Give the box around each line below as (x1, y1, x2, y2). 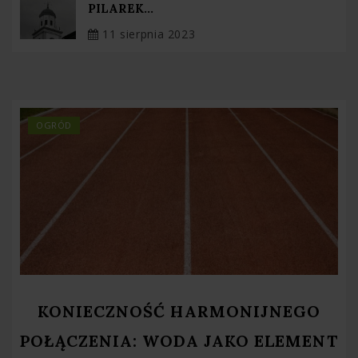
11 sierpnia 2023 (98, 26, 196, 42)
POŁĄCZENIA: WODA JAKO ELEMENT (20, 331, 338, 352)
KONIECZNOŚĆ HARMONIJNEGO (37, 301, 321, 322)
